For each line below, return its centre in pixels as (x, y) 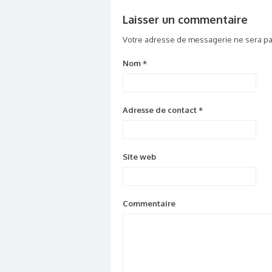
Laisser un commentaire (185, 19)
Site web (139, 157)
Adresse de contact (161, 110)
